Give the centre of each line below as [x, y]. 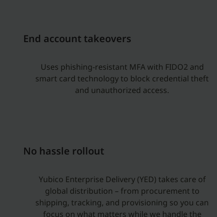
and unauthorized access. [122, 90]
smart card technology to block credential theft [122, 78]
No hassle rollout [64, 151]
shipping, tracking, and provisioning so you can [122, 202]
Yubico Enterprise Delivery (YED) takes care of [122, 179]
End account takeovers [77, 39]
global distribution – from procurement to [122, 191]
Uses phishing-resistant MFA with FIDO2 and [122, 67]
